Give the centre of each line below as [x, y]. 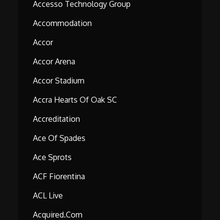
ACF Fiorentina [59, 177]
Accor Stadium [59, 81]
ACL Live [48, 196]
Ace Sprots [53, 157]
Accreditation [57, 119]
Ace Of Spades [59, 138]
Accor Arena [54, 62]
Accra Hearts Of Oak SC [75, 100]
